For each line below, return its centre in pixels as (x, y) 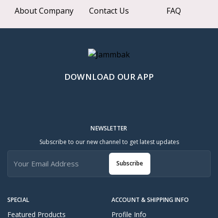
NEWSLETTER (109, 128)
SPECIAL (18, 200)
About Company (44, 11)
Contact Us (109, 11)
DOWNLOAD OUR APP (109, 76)
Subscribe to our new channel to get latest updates (109, 142)
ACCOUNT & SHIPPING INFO (150, 200)
